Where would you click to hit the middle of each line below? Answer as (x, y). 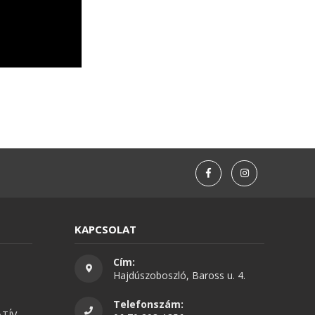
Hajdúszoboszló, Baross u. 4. (179, 276)
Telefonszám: (148, 304)
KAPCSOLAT (105, 230)
